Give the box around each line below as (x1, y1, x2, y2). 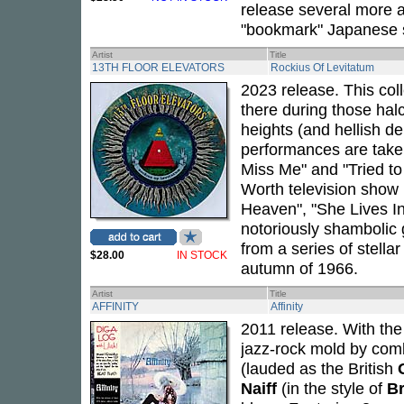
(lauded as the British (241, 359, 398, 378)
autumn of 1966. (241, 259, 358, 278)
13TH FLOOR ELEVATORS (92, 61, 225, 74)
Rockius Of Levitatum (271, 61, 374, 74)
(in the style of (277, 379, 387, 398)
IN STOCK (177, 249, 227, 262)
